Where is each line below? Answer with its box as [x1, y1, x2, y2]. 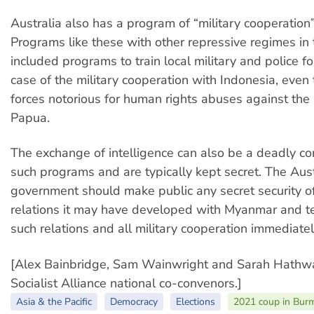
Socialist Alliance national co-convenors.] [11, 274, 242, 292]
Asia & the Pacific [16, 294, 92, 308]
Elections [176, 294, 215, 308]
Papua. [11, 109, 50, 127]
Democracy [110, 294, 158, 308]
